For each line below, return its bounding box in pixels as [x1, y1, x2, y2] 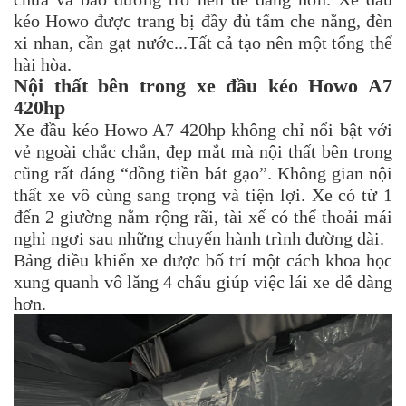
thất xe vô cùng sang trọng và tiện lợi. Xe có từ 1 [14, 184, 392, 205]
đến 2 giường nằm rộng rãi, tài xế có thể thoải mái [14, 206, 392, 227]
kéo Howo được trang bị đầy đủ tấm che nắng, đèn [14, 10, 392, 31]
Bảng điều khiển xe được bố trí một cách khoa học [14, 249, 392, 270]
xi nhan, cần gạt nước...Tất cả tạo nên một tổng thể [14, 32, 392, 53]
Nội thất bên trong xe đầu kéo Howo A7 [14, 73, 392, 97]
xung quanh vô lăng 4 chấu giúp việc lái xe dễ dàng [14, 271, 392, 292]
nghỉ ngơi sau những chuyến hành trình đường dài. [14, 227, 384, 248]
